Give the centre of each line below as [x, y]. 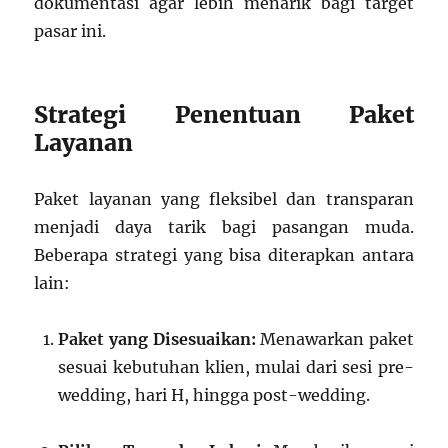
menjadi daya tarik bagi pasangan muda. [224, 227]
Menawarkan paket [334, 339]
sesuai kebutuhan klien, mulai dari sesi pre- [236, 367]
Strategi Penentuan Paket [224, 115]
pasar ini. [70, 31]
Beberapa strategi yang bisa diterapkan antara [224, 255]
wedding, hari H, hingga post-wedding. [214, 395]
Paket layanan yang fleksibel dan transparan [224, 199]
